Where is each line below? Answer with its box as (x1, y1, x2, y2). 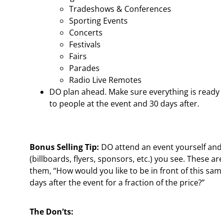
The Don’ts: (30, 206, 74, 217)
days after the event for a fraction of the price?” (30, 177, 205, 188)
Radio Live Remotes (69, 74, 142, 86)
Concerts (69, 27, 103, 38)
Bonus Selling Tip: (30, 142, 99, 153)
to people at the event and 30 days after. (49, 98, 199, 110)
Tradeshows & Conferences (69, 3, 171, 15)
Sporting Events (69, 15, 128, 27)
